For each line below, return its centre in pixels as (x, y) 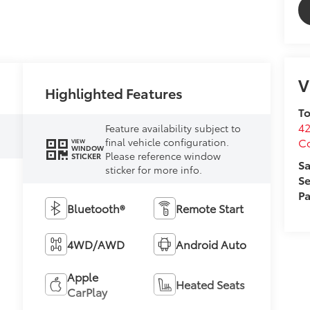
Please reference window (163, 155)
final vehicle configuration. (167, 142)
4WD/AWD (96, 244)
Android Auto (211, 244)
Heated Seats (211, 284)
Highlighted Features (114, 92)
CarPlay (88, 291)
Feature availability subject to (173, 128)
